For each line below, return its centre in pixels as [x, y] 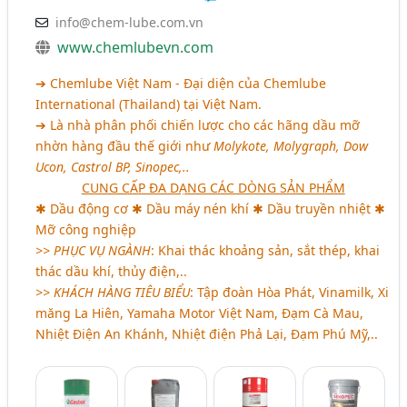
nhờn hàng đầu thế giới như [125, 146]
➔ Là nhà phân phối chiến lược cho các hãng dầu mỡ [198, 125]
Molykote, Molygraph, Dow [291, 146]
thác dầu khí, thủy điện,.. [112, 272]
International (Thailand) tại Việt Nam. [149, 104]
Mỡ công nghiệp [86, 230]
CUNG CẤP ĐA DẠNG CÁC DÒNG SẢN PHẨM [213, 188]
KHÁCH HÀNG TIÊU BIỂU [122, 293]
